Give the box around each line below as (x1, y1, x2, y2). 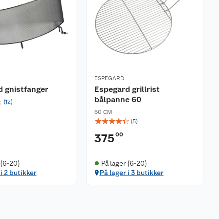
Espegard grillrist (94, 84, 160, 94)
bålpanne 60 (94, 94, 141, 104)
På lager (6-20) (101, 159, 147, 167)
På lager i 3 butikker (99, 168, 164, 176)
